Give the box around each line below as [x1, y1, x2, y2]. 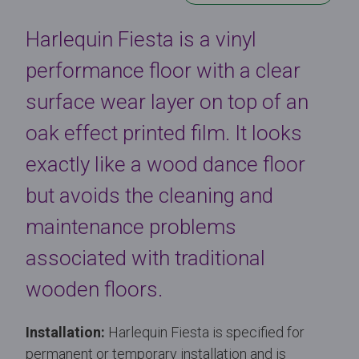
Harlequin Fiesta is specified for [105, 323, 305, 341]
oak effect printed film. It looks [26, 120, 302, 145]
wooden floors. [26, 276, 163, 301]
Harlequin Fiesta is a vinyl [26, 26, 256, 51]
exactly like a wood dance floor [26, 151, 305, 176]
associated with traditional [26, 245, 265, 270]
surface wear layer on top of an [26, 89, 309, 114]
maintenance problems [26, 214, 236, 239]
